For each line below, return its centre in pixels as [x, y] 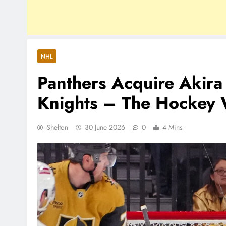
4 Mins [173, 127]
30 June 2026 [105, 127]
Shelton [57, 127]
